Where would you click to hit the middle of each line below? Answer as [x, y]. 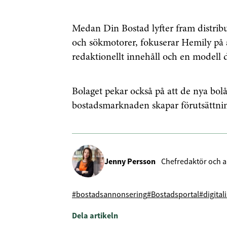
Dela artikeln [95, 216]
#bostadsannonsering [109, 194]
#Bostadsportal [173, 194]
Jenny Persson [130, 161]
